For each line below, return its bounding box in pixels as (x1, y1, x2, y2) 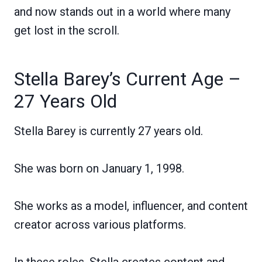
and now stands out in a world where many (14, 4, 230, 19)
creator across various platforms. (14, 217, 186, 232)
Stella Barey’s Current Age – (14, 67, 241, 90)
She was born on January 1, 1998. (14, 161, 184, 175)
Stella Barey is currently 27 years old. (14, 123, 203, 138)
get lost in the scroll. (14, 23, 119, 37)
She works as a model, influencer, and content (14, 198, 248, 213)
